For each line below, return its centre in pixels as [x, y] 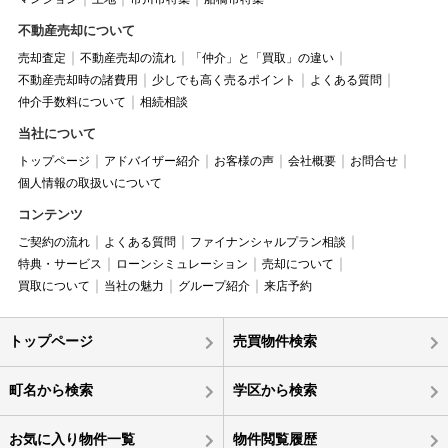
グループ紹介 [213, 286]
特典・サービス [59, 264]
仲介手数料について [71, 102]
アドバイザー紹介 [151, 161]
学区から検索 [274, 390]
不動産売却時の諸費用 [77, 80]
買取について [53, 286]
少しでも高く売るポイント [223, 80]
